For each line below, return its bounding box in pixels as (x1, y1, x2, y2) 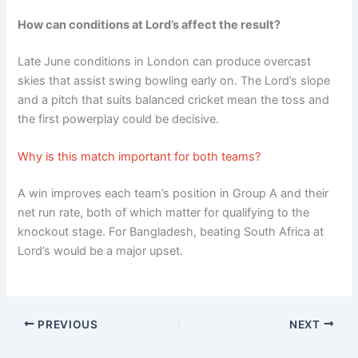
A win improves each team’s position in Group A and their (18, 186, 329, 201)
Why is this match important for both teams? (18, 149, 261, 165)
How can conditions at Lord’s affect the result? (18, 18, 281, 33)
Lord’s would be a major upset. (18, 244, 184, 259)
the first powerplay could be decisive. (18, 111, 220, 126)
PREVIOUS (34, 317, 98, 331)
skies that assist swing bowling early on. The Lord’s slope (18, 73, 331, 88)
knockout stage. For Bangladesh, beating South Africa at (18, 225, 324, 240)
